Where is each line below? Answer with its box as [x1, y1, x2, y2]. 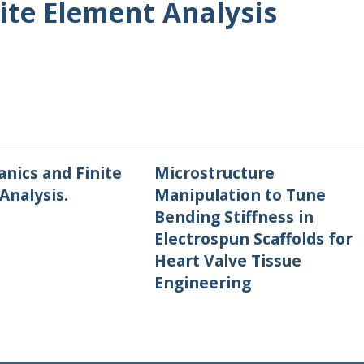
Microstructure [154, 162, 275, 184]
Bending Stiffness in [154, 206, 314, 227]
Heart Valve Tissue [154, 249, 301, 271]
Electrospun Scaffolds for [154, 227, 353, 249]
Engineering [154, 271, 251, 293]
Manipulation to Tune [154, 184, 326, 206]
